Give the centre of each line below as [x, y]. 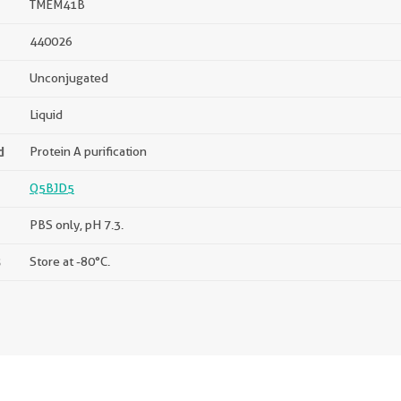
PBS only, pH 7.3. [77, 225]
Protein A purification [88, 151]
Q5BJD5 [52, 188]
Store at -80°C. [70, 261]
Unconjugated [69, 78]
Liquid [46, 115]
